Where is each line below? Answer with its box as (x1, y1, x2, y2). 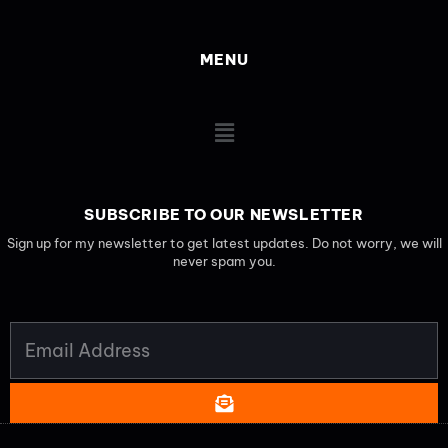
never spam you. (172, 253, 276, 269)
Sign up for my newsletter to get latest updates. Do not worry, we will (6, 235, 442, 251)
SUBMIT (213, 384, 285, 407)
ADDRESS (9, 339, 82, 357)
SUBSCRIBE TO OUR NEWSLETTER (84, 205, 364, 224)
